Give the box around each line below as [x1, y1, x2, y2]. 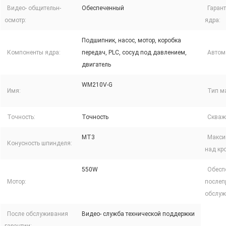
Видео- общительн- [7, 5, 61, 12]
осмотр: [5, 17, 26, 24]
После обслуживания [7, 210, 68, 218]
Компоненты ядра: [7, 49, 61, 56]
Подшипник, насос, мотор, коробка [82, 37, 181, 44]
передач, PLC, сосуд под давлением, [82, 49, 187, 56]
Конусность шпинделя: [7, 140, 72, 147]
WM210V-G [82, 81, 112, 89]
